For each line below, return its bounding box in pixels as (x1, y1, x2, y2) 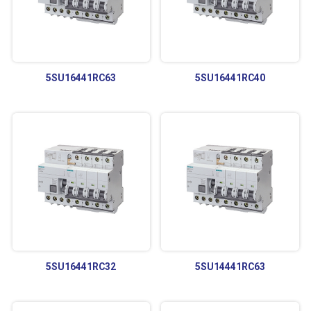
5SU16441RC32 (46, 261, 117, 273)
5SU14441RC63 (194, 261, 265, 273)
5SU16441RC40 (194, 72, 265, 84)
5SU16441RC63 (46, 72, 117, 84)
